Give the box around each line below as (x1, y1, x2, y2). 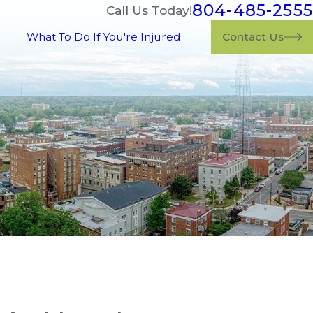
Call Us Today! (105, 2, 192, 17)
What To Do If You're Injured (27, 29, 182, 43)
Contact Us (221, 29, 284, 43)
